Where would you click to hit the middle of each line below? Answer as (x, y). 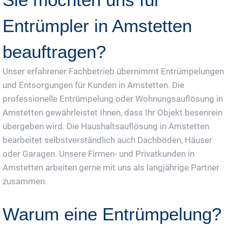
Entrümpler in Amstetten (97, 26)
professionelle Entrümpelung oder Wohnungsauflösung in (113, 99)
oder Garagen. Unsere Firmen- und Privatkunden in (98, 154)
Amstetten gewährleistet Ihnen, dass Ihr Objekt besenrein (112, 112)
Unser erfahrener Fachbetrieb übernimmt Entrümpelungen (113, 71)
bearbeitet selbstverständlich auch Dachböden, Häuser (107, 140)
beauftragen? (54, 52)
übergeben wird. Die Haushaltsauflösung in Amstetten (106, 126)
